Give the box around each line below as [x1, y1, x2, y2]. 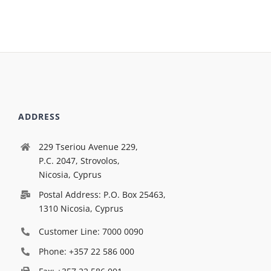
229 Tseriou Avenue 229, [38, 141, 138, 153]
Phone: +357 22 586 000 [38, 245, 134, 257]
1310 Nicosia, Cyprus [38, 203, 123, 215]
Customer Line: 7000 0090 [38, 226, 143, 238]
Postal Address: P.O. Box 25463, [38, 189, 166, 201]
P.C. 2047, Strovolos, [38, 155, 120, 167]
